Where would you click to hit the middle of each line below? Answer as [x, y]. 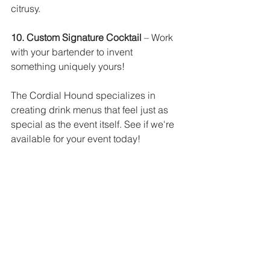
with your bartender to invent [73, 52]
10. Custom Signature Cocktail [76, 37]
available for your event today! [77, 139]
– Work [159, 37]
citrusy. [27, 8]
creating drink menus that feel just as [91, 110]
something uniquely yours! [68, 66]
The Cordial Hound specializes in [84, 95]
